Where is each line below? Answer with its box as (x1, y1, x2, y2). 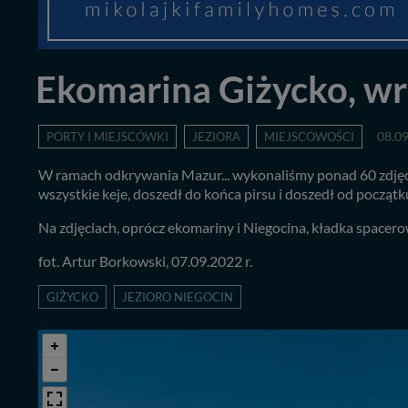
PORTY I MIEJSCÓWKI (46, 128, 168, 144)
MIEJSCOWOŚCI (264, 128, 354, 144)
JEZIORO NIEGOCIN (122, 289, 233, 304)
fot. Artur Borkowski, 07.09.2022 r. (38, 251, 252, 270)
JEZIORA (192, 128, 240, 144)
